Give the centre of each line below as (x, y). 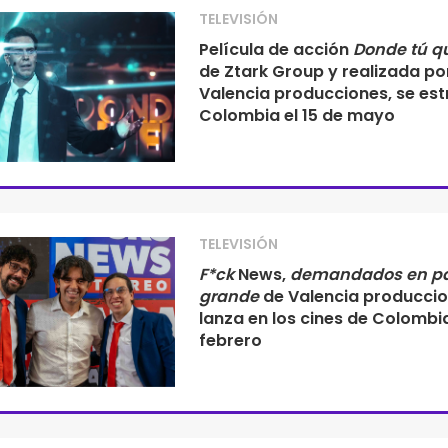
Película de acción (275, 49)
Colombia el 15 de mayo (296, 115)
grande (228, 296)
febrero (230, 340)
